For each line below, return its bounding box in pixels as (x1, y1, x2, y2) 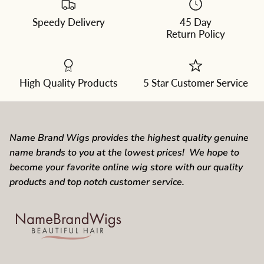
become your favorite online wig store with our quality (9, 161, 243, 174)
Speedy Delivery (32, 15, 105, 28)
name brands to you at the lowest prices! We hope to (9, 146, 239, 160)
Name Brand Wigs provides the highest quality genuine (9, 131, 249, 145)
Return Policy (166, 27, 225, 40)
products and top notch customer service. (9, 176, 184, 189)
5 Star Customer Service (143, 77, 248, 90)
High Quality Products (19, 77, 117, 90)
